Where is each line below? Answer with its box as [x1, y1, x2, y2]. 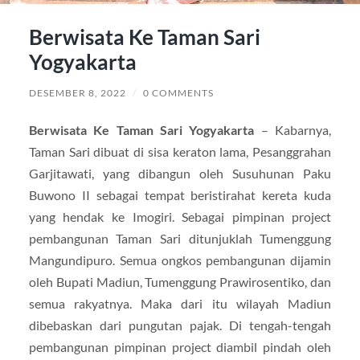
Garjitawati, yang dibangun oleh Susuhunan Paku [28, 166, 332, 182]
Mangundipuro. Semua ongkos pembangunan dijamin [28, 252, 332, 268]
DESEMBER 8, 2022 [28, 87, 126, 100]
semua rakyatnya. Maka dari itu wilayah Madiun [28, 296, 332, 312]
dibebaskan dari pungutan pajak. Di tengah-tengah [28, 317, 332, 333]
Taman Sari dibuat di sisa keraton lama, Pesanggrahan [28, 144, 332, 160]
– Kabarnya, [254, 122, 332, 138]
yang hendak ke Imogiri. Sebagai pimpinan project [28, 209, 332, 225]
